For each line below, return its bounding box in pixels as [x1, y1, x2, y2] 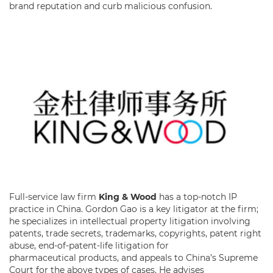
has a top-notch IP [157, 191, 237, 202]
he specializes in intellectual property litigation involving [9, 215, 250, 227]
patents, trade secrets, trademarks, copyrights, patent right [9, 227, 261, 239]
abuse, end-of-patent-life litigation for [9, 239, 169, 251]
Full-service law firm [9, 191, 99, 202]
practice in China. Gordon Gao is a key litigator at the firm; [9, 203, 258, 214]
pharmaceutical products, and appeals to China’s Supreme [9, 252, 258, 263]
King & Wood [99, 191, 157, 202]
